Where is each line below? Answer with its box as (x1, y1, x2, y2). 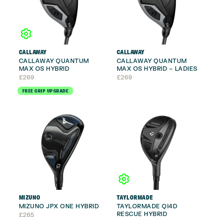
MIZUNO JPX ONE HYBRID (18, 202, 99, 210)
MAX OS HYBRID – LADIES (116, 64, 198, 73)
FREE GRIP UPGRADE (22, 87, 68, 94)
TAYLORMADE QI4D (116, 202, 177, 210)
